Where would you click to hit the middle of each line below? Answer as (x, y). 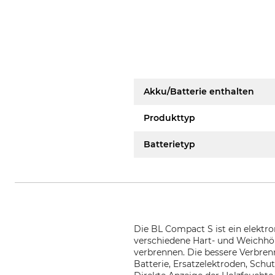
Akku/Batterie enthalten (199, 91)
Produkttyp (170, 118)
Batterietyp (170, 144)
